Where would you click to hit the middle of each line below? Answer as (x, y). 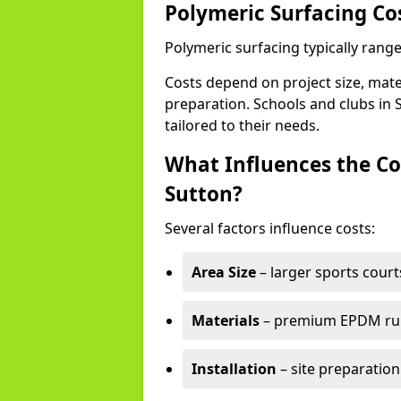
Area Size (224, 272)
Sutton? (204, 194)
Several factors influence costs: (270, 228)
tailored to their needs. (242, 125)
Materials (226, 320)
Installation (234, 369)
